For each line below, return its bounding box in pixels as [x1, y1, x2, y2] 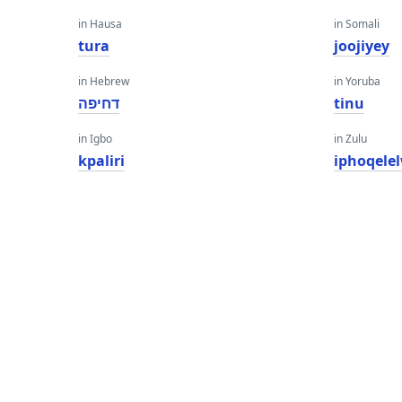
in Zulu [334, 131, 368, 146]
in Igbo [78, 131, 112, 146]
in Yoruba [334, 74, 381, 89]
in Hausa [78, 16, 122, 31]
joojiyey [334, 36, 390, 56]
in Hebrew [78, 74, 129, 89]
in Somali [334, 16, 380, 31]
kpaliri [78, 151, 125, 170]
